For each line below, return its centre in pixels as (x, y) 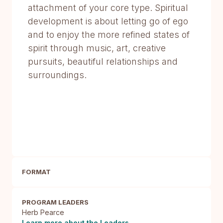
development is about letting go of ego (108, 21)
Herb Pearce (43, 212)
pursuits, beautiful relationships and (103, 61)
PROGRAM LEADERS (55, 202)
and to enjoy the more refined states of (109, 35)
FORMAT (36, 172)
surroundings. (57, 75)
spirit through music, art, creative (97, 48)
